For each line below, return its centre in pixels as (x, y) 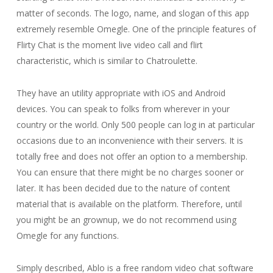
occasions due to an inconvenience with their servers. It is (129, 140)
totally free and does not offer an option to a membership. (132, 156)
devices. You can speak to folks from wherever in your (123, 109)
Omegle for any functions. (67, 236)
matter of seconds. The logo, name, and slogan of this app (133, 13)
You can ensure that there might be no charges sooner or (130, 172)
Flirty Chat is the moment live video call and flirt (109, 45)
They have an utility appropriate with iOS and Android (121, 93)
